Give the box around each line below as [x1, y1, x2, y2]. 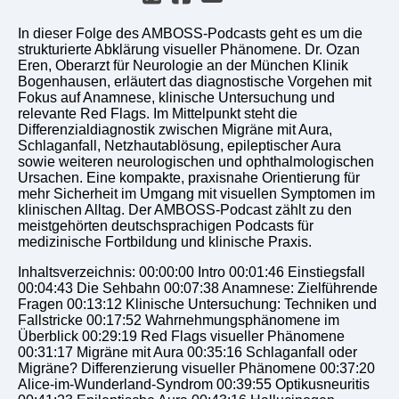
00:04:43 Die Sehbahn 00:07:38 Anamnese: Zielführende [18, 280, 378, 296]
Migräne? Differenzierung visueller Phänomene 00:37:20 [18, 360, 375, 376]
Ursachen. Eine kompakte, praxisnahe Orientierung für [18, 169, 360, 185]
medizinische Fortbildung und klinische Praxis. [18, 233, 312, 249]
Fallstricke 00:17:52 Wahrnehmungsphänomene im [18, 312, 339, 328]
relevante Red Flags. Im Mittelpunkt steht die [18, 105, 297, 121]
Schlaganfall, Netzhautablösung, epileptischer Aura [18, 137, 341, 153]
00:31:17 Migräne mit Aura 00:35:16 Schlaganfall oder [18, 344, 357, 360]
